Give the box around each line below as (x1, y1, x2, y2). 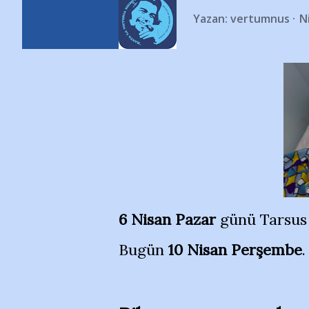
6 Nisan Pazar (119, 210, 216, 229)
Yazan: (193, 10, 230, 26)
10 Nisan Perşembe (168, 240, 302, 259)
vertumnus (230, 10, 290, 26)
